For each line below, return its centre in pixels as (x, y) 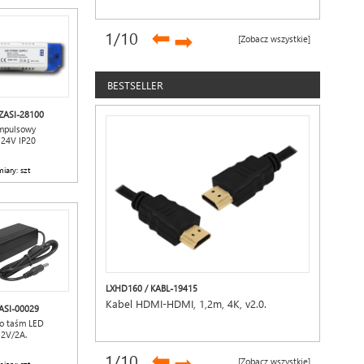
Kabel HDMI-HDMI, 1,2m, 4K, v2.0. (186, 303)
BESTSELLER (136, 85)
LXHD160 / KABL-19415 (152, 288)
